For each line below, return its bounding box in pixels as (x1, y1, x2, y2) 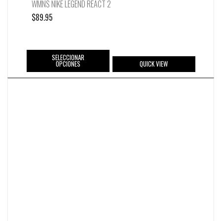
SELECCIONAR (51, 52, 84, 63)
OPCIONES (55, 59, 80, 69)
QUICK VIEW (140, 59, 168, 69)
